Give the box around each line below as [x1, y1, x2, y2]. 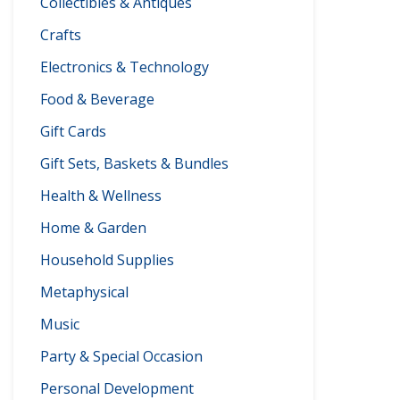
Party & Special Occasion [40, 346, 203, 366]
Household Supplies [40, 249, 174, 270]
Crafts [40, 24, 81, 45]
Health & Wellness [40, 185, 162, 205]
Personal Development [40, 378, 194, 398]
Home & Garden [40, 217, 146, 237]
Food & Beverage [40, 88, 154, 109]
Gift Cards [40, 121, 106, 141]
